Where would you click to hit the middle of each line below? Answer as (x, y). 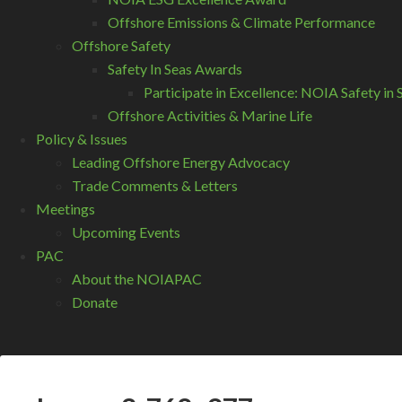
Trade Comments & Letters (155, 185)
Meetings (66, 208)
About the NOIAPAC (137, 278)
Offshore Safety (121, 45)
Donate (95, 301)
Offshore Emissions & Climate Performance (241, 22)
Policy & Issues (82, 138)
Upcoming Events (126, 232)
